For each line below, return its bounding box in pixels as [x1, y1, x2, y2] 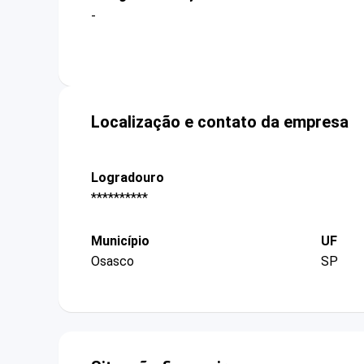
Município [91, 233, 149, 249]
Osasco [91, 253, 134, 270]
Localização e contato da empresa [91, 111, 349, 132]
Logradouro [91, 169, 164, 185]
